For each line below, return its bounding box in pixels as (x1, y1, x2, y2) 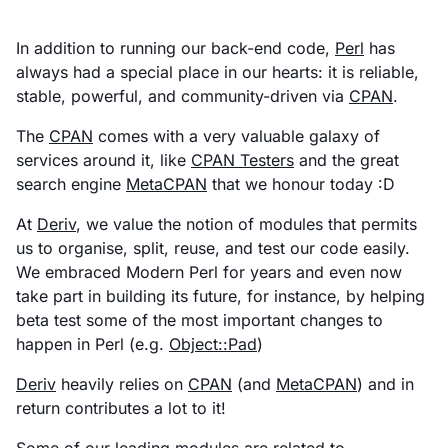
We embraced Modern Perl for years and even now (16, 261, 402, 282)
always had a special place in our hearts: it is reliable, (16, 61, 419, 82)
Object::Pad (169, 333, 257, 354)
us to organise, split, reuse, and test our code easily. (16, 237, 410, 258)
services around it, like (16, 149, 191, 170)
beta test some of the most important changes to (16, 309, 383, 330)
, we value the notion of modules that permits (76, 213, 417, 234)
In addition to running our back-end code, (16, 37, 335, 58)
